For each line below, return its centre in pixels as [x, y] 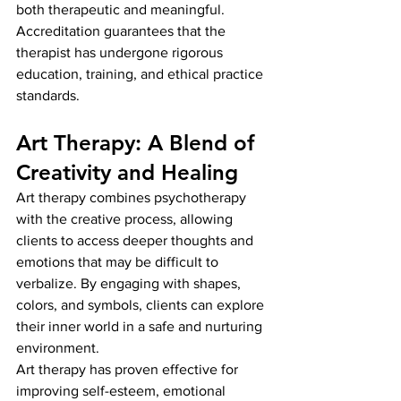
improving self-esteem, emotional [123, 391]
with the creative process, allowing [126, 219]
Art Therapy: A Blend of [138, 143]
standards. [48, 95]
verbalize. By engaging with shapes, [130, 283]
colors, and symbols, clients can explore [142, 305]
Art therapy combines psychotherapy [133, 197]
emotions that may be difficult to [119, 262]
